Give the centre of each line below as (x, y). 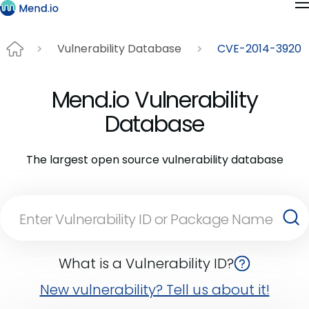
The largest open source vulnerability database (154, 159)
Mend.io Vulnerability (154, 99)
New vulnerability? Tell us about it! (154, 289)
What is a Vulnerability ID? (146, 263)
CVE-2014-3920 (259, 49)
